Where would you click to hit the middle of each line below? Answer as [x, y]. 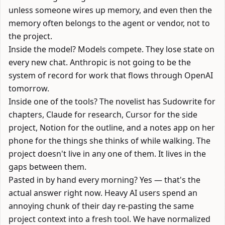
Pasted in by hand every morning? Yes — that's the [104, 180]
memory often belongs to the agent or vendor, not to [109, 23]
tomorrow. [29, 88]
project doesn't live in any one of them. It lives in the [107, 154]
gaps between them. [47, 167]
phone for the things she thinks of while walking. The [109, 141]
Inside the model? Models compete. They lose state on [111, 49]
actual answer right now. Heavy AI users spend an [103, 193]
